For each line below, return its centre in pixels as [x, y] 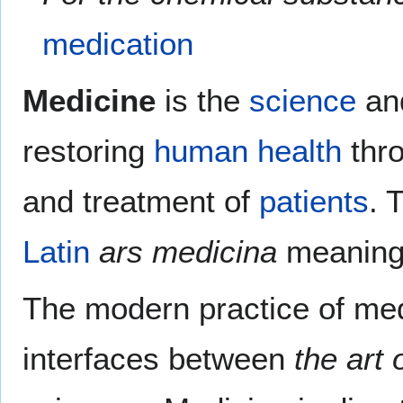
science [303, 100]
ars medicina [188, 251]
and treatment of [141, 201]
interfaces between [158, 358]
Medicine [89, 100]
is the [202, 100]
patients [314, 201]
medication [118, 43]
